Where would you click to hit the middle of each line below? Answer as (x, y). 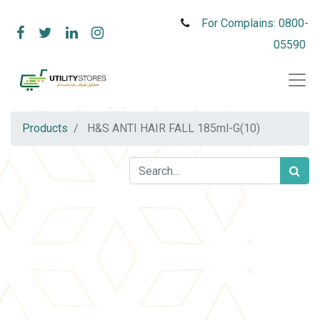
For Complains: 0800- (255, 23)
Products (45, 128)
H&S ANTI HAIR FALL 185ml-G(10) (174, 128)
